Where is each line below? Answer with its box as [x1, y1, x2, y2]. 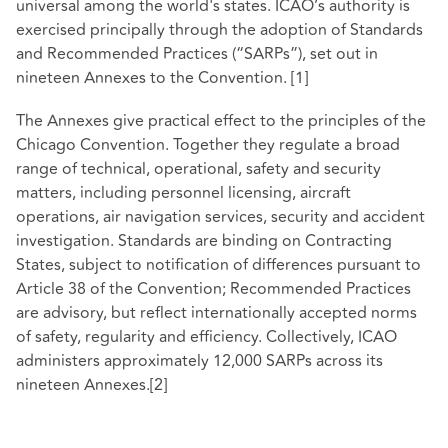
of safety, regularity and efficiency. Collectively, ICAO [16, 325, 397, 350]
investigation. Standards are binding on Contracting [16, 229, 392, 254]
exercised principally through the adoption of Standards [16, 18, 423, 43]
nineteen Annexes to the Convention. [16, 66, 291, 91]
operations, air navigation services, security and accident [16, 205, 425, 230]
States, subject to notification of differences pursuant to [16, 253, 421, 278]
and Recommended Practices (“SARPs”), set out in [16, 42, 378, 67]
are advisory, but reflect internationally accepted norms [16, 301, 417, 326]
